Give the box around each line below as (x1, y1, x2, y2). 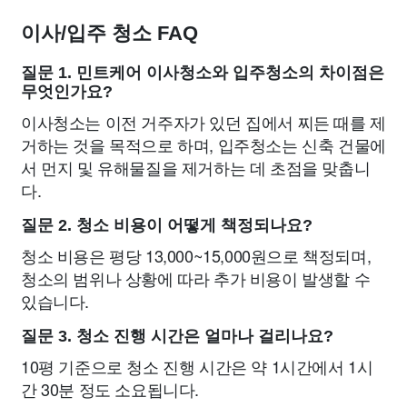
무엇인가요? (21, 83, 113, 101)
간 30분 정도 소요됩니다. (21, 377, 199, 401)
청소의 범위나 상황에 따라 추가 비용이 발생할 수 (21, 266, 371, 290)
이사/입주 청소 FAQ (21, 22, 198, 45)
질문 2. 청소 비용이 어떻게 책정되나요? (21, 216, 313, 234)
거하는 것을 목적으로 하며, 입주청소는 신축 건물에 (21, 133, 386, 156)
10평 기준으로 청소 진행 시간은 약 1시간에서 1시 (21, 354, 373, 378)
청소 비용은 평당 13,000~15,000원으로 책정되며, (21, 243, 372, 267)
